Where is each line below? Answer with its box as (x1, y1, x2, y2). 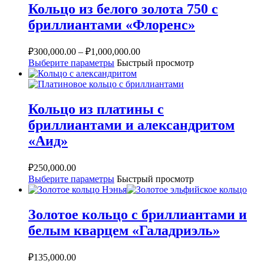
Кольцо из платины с (28, 101, 164, 117)
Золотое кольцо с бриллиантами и (28, 206, 247, 222)
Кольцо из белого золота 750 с (28, 1, 218, 17)
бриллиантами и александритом (28, 117, 235, 133)
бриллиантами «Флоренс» (28, 17, 195, 33)
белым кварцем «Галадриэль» (28, 222, 220, 238)
